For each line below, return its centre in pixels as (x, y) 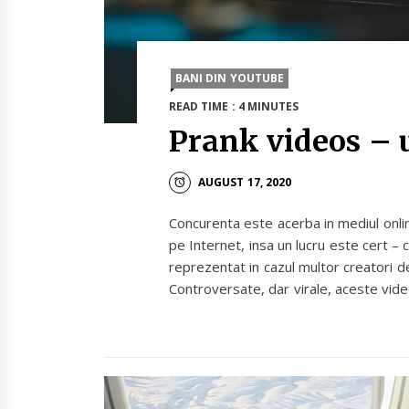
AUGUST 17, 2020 (245, 182)
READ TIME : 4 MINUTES (234, 107)
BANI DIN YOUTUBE (230, 79)
